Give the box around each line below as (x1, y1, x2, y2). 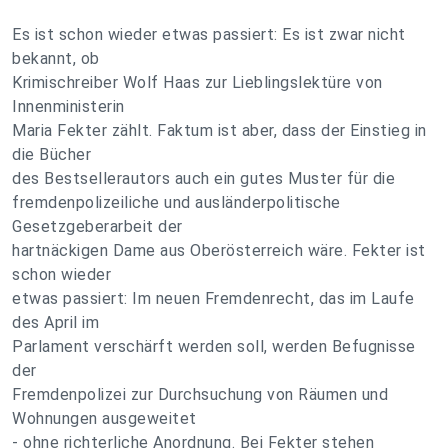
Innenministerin (12, 97, 125, 116)
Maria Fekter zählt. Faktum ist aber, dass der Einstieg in (12, 121, 427, 140)
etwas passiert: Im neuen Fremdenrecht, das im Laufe (12, 289, 415, 308)
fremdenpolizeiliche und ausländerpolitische (12, 193, 341, 212)
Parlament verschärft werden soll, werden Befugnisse (12, 337, 416, 356)
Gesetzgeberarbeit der (12, 217, 183, 236)
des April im (12, 313, 99, 332)
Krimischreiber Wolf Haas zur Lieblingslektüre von (12, 73, 383, 92)
